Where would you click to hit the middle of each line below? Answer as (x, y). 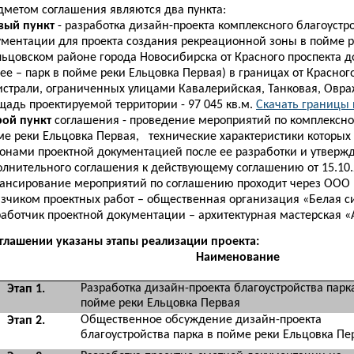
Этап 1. (26, 289)
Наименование (237, 258)
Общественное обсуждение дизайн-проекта (201, 320)
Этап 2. (26, 321)
